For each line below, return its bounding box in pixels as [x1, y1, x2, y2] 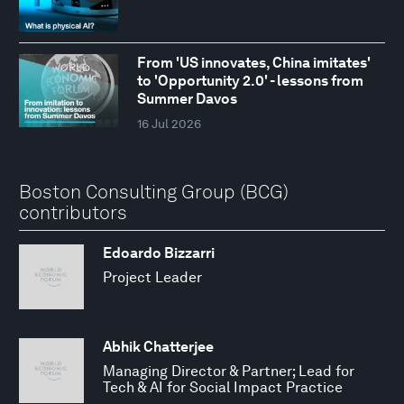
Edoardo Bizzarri [103, 244, 215, 262]
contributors [19, 201, 127, 225]
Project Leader [103, 269, 202, 287]
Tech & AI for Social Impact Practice [103, 379, 343, 397]
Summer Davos [136, 90, 237, 108]
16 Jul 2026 [136, 116, 201, 132]
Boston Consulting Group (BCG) [19, 180, 289, 204]
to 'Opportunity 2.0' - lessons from [136, 72, 363, 90]
